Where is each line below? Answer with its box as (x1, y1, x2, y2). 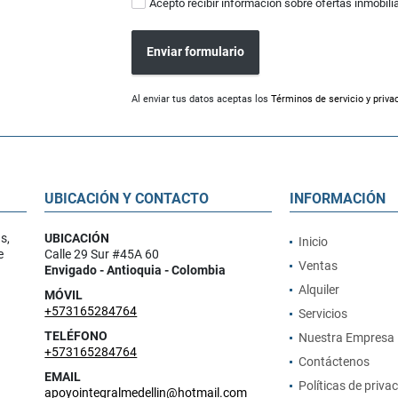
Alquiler (298, 282, 339, 297)
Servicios (298, 306, 347, 321)
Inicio (298, 234, 328, 249)
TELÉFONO (44, 328, 108, 343)
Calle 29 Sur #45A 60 (44, 246, 160, 261)
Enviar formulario (147, 44, 245, 60)
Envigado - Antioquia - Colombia (44, 262, 227, 277)
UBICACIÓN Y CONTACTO (44, 189, 210, 207)
